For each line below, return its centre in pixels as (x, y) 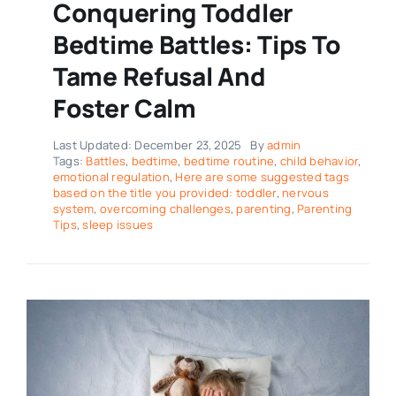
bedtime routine (229, 160)
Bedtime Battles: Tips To (197, 44)
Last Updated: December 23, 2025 (147, 145)
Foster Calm (124, 107)
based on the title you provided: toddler (164, 192)
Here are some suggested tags (263, 176)
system (73, 208)
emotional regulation (111, 176)
